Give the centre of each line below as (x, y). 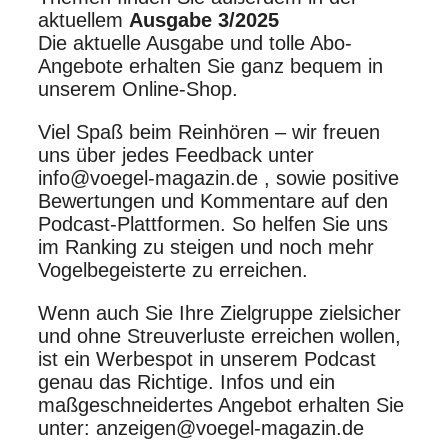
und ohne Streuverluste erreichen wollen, (219, 335)
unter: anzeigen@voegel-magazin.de (201, 427)
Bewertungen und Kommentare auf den (213, 200)
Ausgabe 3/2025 (204, 19)
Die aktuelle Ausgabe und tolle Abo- (195, 42)
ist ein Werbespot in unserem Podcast (207, 358)
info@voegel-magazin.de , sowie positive (218, 177)
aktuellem (83, 19)
